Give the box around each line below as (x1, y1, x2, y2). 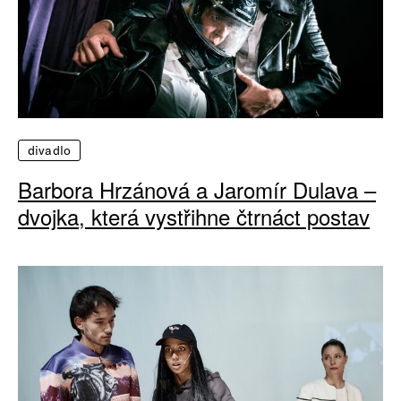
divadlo (28, 141, 71, 158)
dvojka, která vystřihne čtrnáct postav (18, 200, 370, 232)
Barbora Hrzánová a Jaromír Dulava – (18, 173, 376, 205)
